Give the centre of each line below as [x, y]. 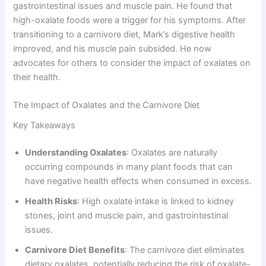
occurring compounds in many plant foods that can [129, 167]
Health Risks [51, 201]
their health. [37, 77]
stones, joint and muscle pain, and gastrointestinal [127, 215]
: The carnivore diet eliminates [185, 250]
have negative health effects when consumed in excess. [139, 181]
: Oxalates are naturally [172, 152]
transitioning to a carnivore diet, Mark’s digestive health [124, 34]
